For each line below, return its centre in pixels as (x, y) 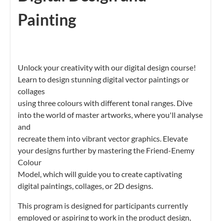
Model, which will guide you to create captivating (100, 174)
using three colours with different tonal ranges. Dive (105, 103)
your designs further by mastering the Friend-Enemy (106, 150)
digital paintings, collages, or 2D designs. (85, 186)
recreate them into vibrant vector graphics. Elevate (103, 139)
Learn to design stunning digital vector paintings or (103, 79)
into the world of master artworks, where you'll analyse (110, 115)
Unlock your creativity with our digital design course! (107, 68)
